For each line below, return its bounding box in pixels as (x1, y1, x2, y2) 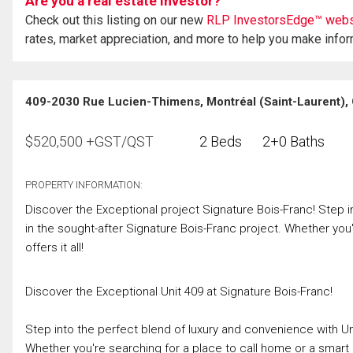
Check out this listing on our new (25, 12, 206, 28)
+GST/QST (86, 132, 154, 150)
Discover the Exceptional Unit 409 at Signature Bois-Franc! (25, 284, 333, 299)
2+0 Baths (262, 132, 325, 150)
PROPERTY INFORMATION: (25, 178, 143, 191)
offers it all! (25, 240, 84, 255)
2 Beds (199, 132, 242, 150)
